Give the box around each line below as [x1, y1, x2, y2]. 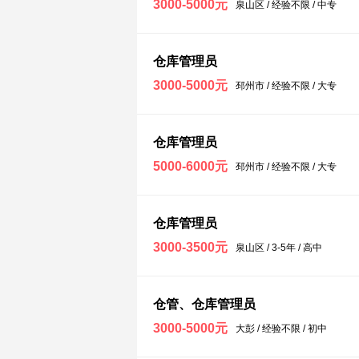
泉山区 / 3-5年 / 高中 [236, 242, 322, 253]
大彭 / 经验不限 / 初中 [236, 323, 327, 334]
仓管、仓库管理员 [153, 297, 256, 311]
